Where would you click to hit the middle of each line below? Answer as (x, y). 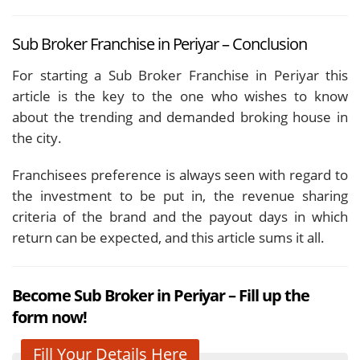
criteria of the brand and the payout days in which (180, 216)
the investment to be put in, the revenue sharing (180, 195)
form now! (49, 316)
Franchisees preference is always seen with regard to (180, 174)
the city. (37, 137)
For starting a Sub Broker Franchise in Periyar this (180, 75)
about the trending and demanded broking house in (180, 117)
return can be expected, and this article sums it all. (168, 237)
